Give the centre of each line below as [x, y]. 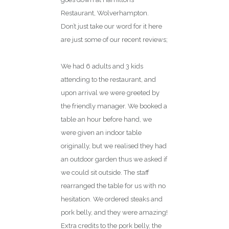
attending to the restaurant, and [108, 80]
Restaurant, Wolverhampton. [105, 13]
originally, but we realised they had [114, 146]
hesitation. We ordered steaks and [112, 199]
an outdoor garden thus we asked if [114, 159]
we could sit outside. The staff [105, 173]
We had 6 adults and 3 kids [102, 66]
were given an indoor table [101, 133]
